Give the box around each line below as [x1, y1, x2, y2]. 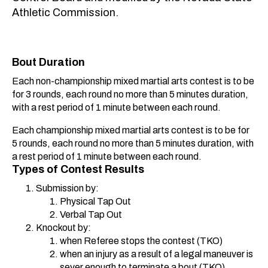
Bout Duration [12, 56, 85, 68]
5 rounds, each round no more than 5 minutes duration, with [12, 138, 254, 148]
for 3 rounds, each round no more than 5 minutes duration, [12, 89, 248, 99]
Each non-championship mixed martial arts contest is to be [12, 75, 254, 86]
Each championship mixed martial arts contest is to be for [12, 124, 249, 135]
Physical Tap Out [60, 196, 131, 206]
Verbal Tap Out [60, 209, 122, 220]
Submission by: [36, 182, 99, 193]
